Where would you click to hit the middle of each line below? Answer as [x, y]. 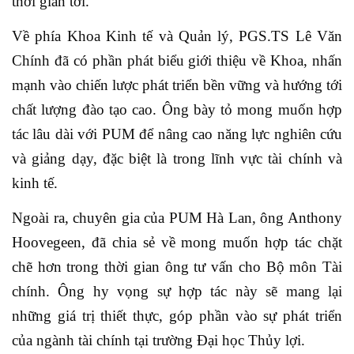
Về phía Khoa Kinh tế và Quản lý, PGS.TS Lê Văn [177, 36]
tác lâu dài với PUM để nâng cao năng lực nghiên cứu [177, 134]
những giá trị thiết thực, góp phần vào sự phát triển [177, 316]
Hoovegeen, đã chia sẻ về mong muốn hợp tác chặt [177, 242]
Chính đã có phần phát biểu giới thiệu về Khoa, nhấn [177, 60]
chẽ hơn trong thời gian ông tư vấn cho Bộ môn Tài [177, 267]
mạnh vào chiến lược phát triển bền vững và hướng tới [177, 85]
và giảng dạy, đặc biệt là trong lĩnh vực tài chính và [177, 158]
